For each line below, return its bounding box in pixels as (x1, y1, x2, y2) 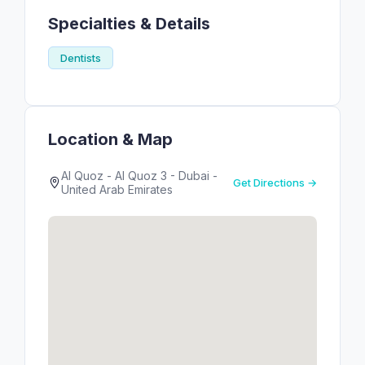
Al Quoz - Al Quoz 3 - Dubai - (61, 169, 218, 182)
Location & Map (48, 130, 173, 149)
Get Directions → (233, 176, 317, 189)
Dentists (60, 51, 101, 64)
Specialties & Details (48, 14, 210, 33)
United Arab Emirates (61, 182, 173, 196)
